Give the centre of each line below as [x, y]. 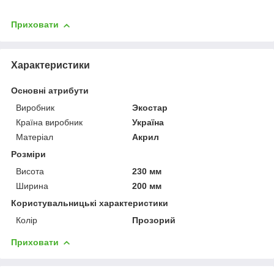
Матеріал [35, 137]
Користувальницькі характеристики [90, 203]
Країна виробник [49, 122]
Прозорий [154, 220]
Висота [30, 171]
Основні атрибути [50, 90]
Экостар [150, 107]
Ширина [32, 186]
